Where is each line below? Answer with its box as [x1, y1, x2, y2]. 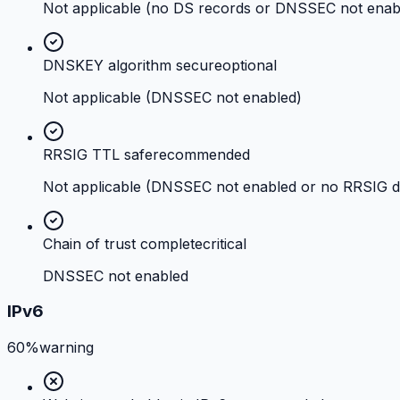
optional [222, 55, 277, 74]
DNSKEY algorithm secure [43, 55, 222, 74]
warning [39, 338, 94, 357]
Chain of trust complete [43, 234, 203, 253]
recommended [153, 145, 250, 163]
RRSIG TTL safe [43, 145, 153, 163]
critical [203, 234, 246, 253]
